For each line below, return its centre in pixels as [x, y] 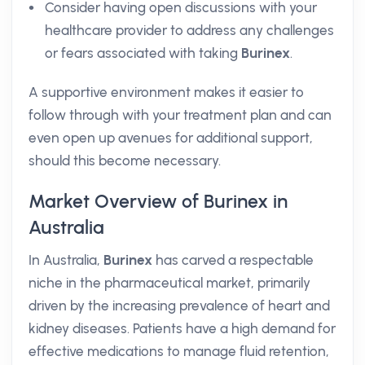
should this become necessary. [125, 161]
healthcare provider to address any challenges [189, 30]
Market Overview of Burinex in [158, 201]
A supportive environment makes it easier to [166, 92]
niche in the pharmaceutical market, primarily [169, 283]
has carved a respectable [233, 260]
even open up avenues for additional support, [171, 138]
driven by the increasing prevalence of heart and [179, 306]
